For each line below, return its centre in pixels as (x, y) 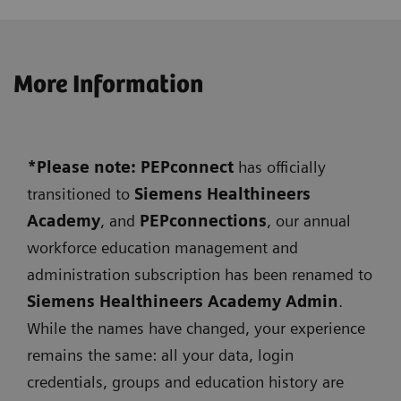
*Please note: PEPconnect (130, 167)
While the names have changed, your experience (196, 328)
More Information (108, 85)
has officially (280, 167)
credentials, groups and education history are (185, 382)
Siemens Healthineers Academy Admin (183, 302)
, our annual (309, 221)
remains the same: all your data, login (160, 355)
